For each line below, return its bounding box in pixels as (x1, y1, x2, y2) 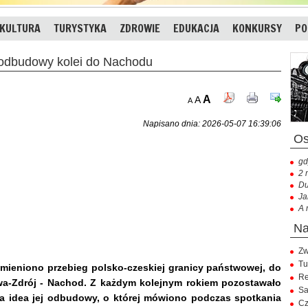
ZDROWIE (120, 21, 160, 36)
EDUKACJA (173, 21, 219, 36)
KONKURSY (232, 21, 282, 36)
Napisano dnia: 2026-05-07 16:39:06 (143, 118, 281, 129)
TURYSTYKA (54, 21, 107, 36)
